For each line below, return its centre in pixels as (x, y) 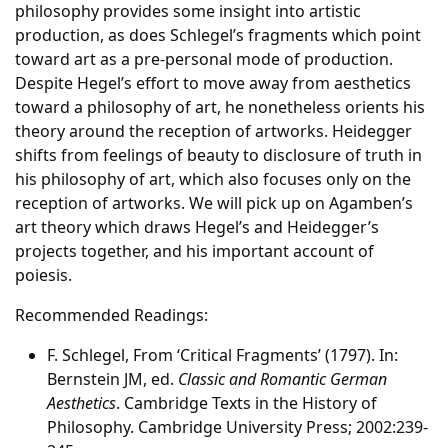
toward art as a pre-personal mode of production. (204, 59)
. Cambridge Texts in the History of (246, 403)
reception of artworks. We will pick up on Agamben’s (214, 203)
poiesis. (43, 275)
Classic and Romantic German (282, 379)
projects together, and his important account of (194, 251)
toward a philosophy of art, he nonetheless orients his (220, 107)
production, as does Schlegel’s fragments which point (218, 35)
